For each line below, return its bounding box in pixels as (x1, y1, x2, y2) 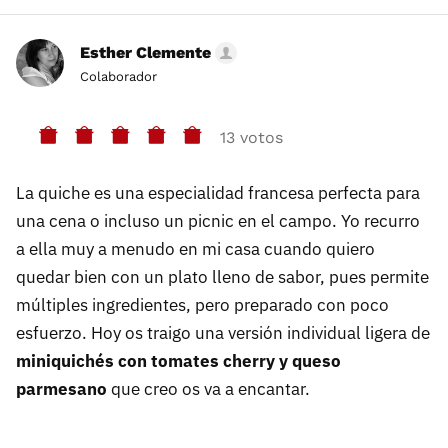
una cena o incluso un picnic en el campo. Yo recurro (16, 210, 420, 233)
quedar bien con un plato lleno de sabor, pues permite (16, 266, 429, 289)
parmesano (16, 378, 107, 401)
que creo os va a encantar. (107, 378, 310, 401)
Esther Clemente (80, 43, 211, 63)
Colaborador (80, 69, 157, 85)
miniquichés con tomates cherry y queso (16, 350, 341, 373)
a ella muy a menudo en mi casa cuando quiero (16, 238, 375, 261)
